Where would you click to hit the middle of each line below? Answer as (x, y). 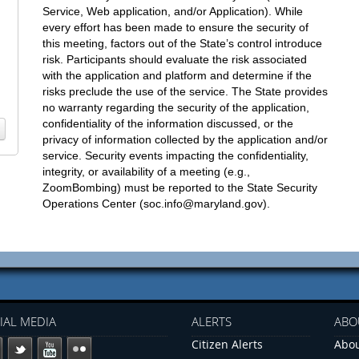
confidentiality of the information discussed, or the (168, 123)
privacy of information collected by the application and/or (185, 139)
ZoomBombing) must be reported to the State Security (180, 187)
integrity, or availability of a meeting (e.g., (146, 171)
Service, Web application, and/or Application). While (173, 11)
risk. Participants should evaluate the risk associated (175, 59)
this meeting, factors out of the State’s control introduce (182, 43)
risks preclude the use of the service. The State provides (185, 91)
